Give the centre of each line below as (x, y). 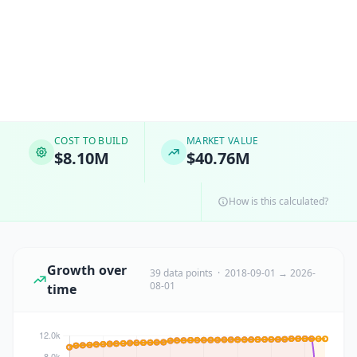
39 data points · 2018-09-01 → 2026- (232, 273)
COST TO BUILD (91, 141)
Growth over (87, 270)
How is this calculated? (279, 201)
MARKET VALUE (222, 141)
